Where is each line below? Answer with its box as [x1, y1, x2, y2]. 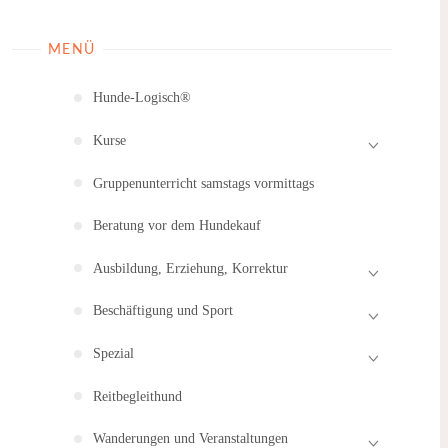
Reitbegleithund [92, 387, 182, 404]
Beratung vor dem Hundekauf [92, 217, 261, 234]
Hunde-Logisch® [92, 89, 191, 106]
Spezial [92, 345, 134, 361]
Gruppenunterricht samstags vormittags [92, 174, 314, 191]
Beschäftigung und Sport [92, 302, 233, 319]
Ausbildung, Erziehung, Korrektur [92, 259, 288, 276]
